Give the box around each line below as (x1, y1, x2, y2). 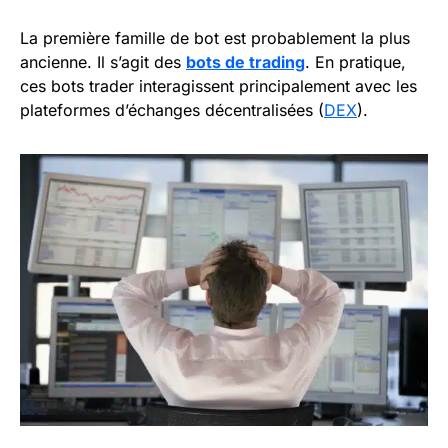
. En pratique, (305, 51, 406, 72)
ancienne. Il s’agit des (20, 51, 186, 72)
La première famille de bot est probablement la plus (20, 27, 410, 48)
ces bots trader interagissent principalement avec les (20, 75, 417, 96)
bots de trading (186, 51, 305, 72)
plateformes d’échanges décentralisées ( (20, 99, 324, 120)
